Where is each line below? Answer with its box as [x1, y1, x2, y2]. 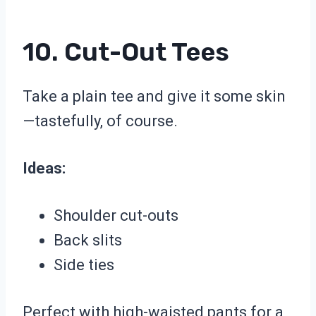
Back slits [54, 231, 122, 250]
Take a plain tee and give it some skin [23, 87, 286, 106]
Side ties [54, 256, 114, 274]
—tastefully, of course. [23, 112, 178, 130]
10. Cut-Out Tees [23, 37, 229, 68]
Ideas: [23, 159, 66, 178]
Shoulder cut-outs [54, 207, 178, 225]
